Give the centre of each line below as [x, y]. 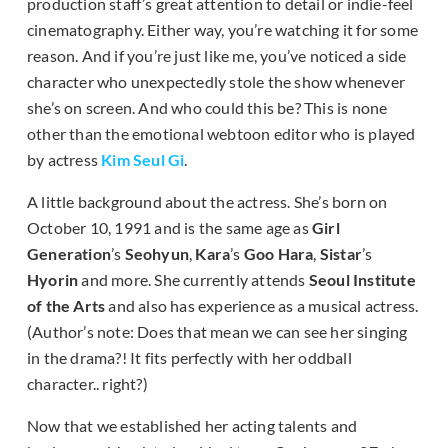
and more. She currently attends [193, 280]
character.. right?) [87, 384]
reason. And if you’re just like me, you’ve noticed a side [217, 56]
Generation [69, 254]
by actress [62, 160]
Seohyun [157, 254]
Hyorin [53, 280]
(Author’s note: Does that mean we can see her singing [217, 332]
